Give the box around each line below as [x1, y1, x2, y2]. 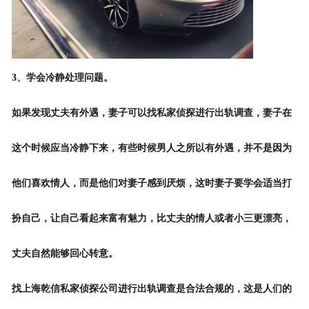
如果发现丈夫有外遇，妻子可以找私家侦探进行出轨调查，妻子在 [11, 108, 292, 119]
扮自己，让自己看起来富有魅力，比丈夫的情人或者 [11, 213, 234, 224]
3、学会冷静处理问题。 [11, 72, 113, 83]
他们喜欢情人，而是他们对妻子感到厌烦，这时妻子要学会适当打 [11, 178, 292, 189]
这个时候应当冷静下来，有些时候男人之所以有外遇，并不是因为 [11, 143, 292, 154]
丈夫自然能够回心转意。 [11, 248, 118, 259]
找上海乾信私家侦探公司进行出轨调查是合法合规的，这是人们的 [11, 283, 292, 295]
